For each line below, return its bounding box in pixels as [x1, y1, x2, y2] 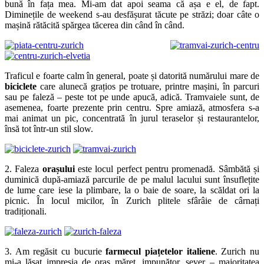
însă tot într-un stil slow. [5, 123, 93, 134]
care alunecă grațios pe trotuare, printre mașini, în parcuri [37, 81, 259, 91]
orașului [39, 163, 75, 174]
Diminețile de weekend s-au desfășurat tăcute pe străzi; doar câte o [5, 9, 259, 19]
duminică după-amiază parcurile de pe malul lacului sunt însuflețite [5, 174, 259, 184]
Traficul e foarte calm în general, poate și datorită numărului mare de [5, 70, 259, 81]
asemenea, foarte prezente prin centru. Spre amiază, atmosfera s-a [5, 102, 259, 113]
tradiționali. [5, 206, 47, 216]
